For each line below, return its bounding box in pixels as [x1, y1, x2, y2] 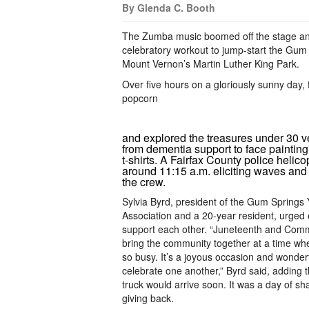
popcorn [122, 91, 158, 105]
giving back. [122, 291, 174, 305]
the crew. [122, 174, 166, 190]
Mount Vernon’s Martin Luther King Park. [122, 57, 299, 70]
